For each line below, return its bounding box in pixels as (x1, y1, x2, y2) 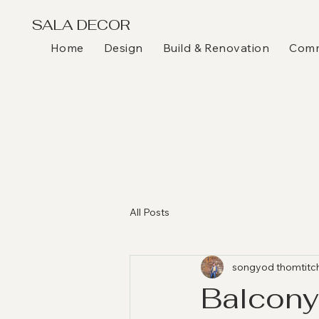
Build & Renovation (162, 41, 270, 55)
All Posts (130, 205, 169, 219)
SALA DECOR (31, 16, 130, 34)
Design (103, 41, 143, 55)
